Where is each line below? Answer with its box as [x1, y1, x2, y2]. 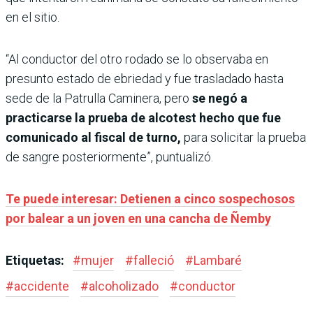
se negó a [192, 90, 247, 105]
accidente [14, 278, 69, 293]
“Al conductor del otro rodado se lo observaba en [6, 51, 268, 66]
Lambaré [194, 252, 242, 268]
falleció [133, 252, 174, 268]
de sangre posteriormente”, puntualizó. [6, 149, 213, 164]
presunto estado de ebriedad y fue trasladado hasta [6, 71, 284, 86]
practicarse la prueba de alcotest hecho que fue [6, 110, 281, 125]
